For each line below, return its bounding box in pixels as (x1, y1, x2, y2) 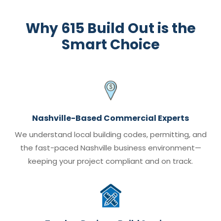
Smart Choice (61, 35, 160, 55)
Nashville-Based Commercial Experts (32, 112, 189, 124)
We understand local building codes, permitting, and (14, 129, 207, 140)
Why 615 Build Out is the (25, 19, 196, 38)
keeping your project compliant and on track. (28, 156, 193, 167)
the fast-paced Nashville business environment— (20, 143, 201, 153)
